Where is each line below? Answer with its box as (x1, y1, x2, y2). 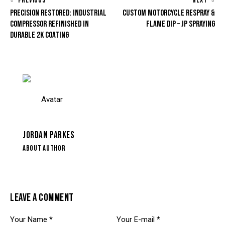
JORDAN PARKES (23, 130, 75, 142)
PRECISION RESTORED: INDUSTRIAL (10, 8, 106, 18)
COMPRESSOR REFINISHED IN (10, 19, 89, 29)
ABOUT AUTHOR (23, 144, 66, 154)
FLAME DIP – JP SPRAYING (146, 19, 215, 29)
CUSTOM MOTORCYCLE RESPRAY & (123, 8, 215, 18)
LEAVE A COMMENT (10, 191, 74, 204)
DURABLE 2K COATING (10, 30, 69, 40)
